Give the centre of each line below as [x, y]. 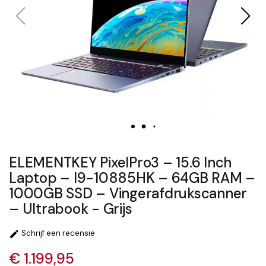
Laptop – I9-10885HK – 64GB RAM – [132, 178]
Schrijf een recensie [57, 233]
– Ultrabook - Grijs [71, 209]
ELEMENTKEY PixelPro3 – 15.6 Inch [120, 162]
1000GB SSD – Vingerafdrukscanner [128, 193]
